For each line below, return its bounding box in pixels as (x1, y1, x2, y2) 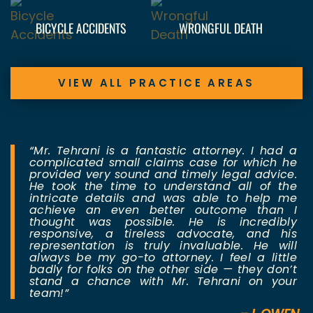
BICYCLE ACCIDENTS (35, 19, 126, 38)
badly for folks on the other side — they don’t (29, 261, 297, 277)
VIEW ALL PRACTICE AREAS (58, 75, 255, 91)
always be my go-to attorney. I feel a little (29, 249, 297, 265)
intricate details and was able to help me (29, 189, 297, 206)
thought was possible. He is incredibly (29, 213, 297, 230)
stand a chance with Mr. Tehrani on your (29, 272, 297, 289)
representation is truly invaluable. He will (29, 237, 297, 254)
